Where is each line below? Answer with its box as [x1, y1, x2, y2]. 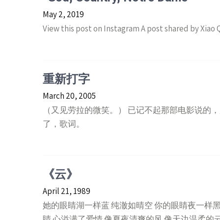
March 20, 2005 [43, 90, 96, 101]
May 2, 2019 [43, 8, 84, 20]
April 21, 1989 [43, 185, 90, 196]
